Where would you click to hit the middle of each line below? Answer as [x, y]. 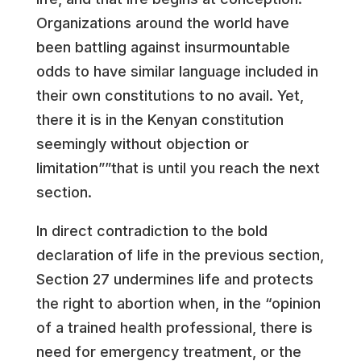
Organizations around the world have [162, 23]
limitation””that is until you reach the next [178, 168]
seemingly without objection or [142, 144]
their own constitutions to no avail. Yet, [170, 95]
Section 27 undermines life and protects [174, 279]
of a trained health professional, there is [174, 328]
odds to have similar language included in [177, 71]
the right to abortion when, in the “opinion [178, 303]
